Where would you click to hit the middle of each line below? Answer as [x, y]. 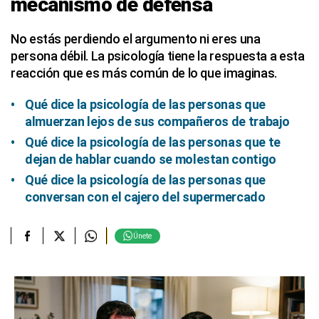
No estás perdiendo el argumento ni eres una [136, 39]
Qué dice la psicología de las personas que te [153, 142]
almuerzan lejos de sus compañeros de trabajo [157, 121]
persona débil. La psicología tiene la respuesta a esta [158, 56]
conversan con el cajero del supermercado [145, 197]
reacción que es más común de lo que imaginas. [144, 73]
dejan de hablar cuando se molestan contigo [151, 159]
